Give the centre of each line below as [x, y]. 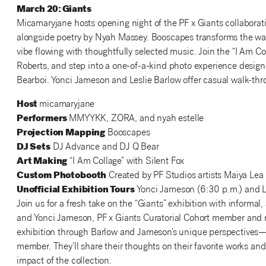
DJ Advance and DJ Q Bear [104, 148]
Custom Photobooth [61, 176]
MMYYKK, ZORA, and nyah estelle [137, 119]
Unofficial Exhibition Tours [75, 191]
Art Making [42, 162]
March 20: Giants [54, 10]
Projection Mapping [61, 134]
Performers [43, 119]
